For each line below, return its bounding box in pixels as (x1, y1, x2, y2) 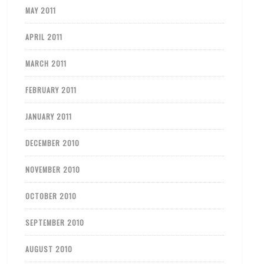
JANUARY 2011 (25, 111, 72, 121)
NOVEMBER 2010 (25, 164, 81, 174)
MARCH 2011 (25, 58, 67, 68)
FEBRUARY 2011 (25, 85, 77, 95)
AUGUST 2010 (25, 244, 73, 254)
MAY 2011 (25, 5, 57, 15)
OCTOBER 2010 (25, 191, 77, 201)
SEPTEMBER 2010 (25, 217, 85, 227)
